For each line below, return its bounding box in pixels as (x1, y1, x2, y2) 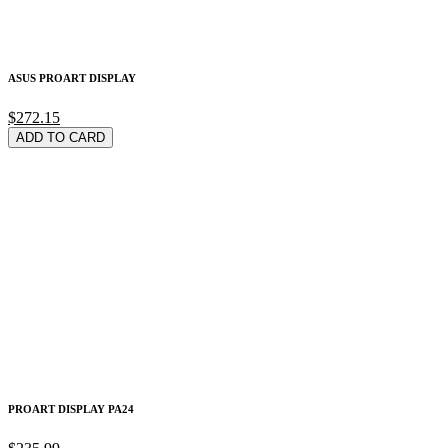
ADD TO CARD (16, 129, 105, 145)
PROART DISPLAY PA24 (8, 402, 134, 415)
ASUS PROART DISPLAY (8, 71, 136, 84)
